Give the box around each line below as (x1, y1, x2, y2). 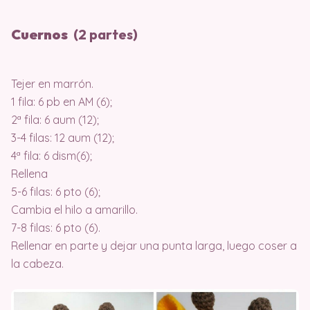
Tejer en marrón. (11, 77, 93, 91)
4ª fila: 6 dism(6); (11, 149, 92, 163)
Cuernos (11, 26, 68, 44)
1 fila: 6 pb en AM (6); (11, 95, 112, 109)
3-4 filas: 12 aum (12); (11, 131, 114, 145)
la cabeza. (11, 257, 64, 271)
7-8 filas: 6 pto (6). (11, 221, 100, 235)
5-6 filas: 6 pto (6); (11, 185, 100, 199)
